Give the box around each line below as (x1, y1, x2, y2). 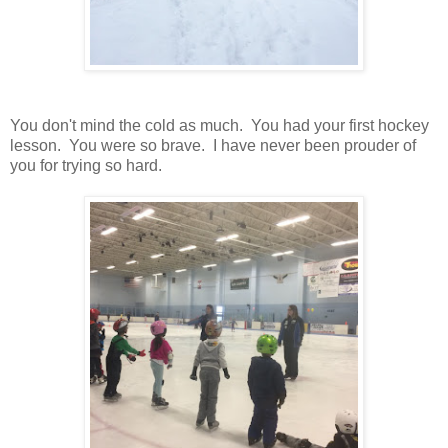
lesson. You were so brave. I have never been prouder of (10, 137, 416, 154)
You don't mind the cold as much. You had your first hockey (10, 117, 429, 134)
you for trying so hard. (10, 157, 162, 174)
